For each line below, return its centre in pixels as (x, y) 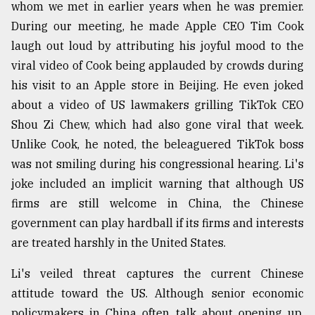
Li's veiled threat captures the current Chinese (157, 274)
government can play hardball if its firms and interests (157, 223)
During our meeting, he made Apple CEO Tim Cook (157, 26)
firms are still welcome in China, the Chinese (157, 204)
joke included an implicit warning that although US (157, 184)
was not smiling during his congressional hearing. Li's (157, 164)
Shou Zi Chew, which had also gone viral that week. (157, 125)
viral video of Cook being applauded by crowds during (157, 66)
